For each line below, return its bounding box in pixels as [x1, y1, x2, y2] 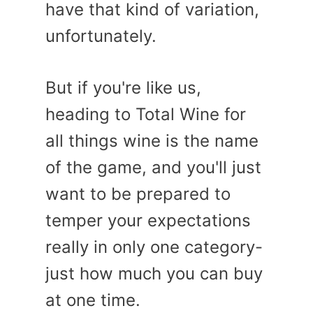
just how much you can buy [45, 263, 263, 284]
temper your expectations [45, 210, 251, 231]
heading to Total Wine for [45, 103, 246, 124]
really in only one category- [45, 236, 263, 257]
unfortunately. [45, 25, 156, 46]
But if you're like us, [45, 77, 201, 98]
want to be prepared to [45, 183, 231, 204]
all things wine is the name [45, 130, 259, 151]
